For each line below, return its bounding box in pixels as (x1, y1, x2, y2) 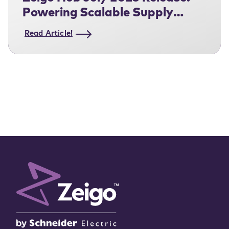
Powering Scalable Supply (22, 7, 173, 20)
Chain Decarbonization (22, 22, 156, 35)
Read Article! (25, 30, 73, 38)
